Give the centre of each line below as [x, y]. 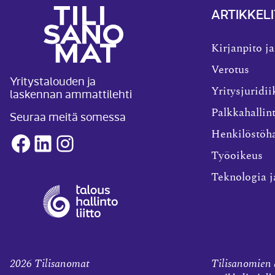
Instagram [85, 142]
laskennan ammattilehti [71, 93]
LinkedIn [61, 142]
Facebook [39, 142]
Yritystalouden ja [53, 80]
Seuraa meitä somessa [68, 116]
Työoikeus [237, 156]
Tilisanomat [62, 264]
